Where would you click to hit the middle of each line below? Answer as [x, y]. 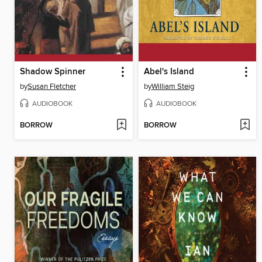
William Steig [173, 87]
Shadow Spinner [53, 72]
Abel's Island [169, 72]
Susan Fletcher [52, 87]
